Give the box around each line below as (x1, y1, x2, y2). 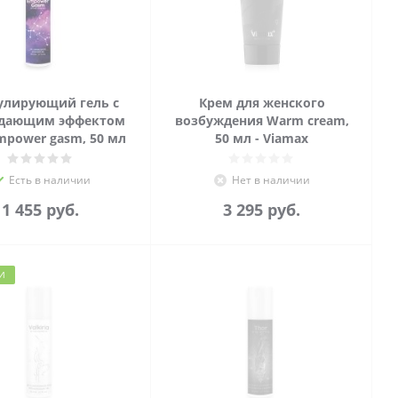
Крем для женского (198, 94, 325, 111)
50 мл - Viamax (215, 130, 308, 147)
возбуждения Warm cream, (174, 112, 349, 129)
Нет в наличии (231, 172, 310, 187)
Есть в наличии (8, 172, 91, 187)
